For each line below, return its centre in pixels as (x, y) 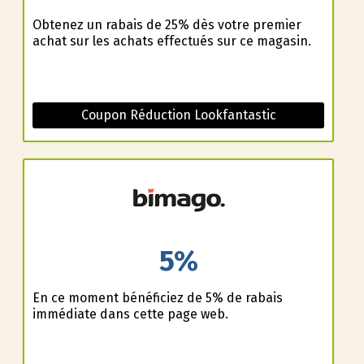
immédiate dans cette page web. (130, 314)
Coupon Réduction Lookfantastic (178, 115)
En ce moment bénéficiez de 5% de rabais (157, 297)
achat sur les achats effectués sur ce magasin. (171, 41)
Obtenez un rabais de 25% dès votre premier (167, 25)
